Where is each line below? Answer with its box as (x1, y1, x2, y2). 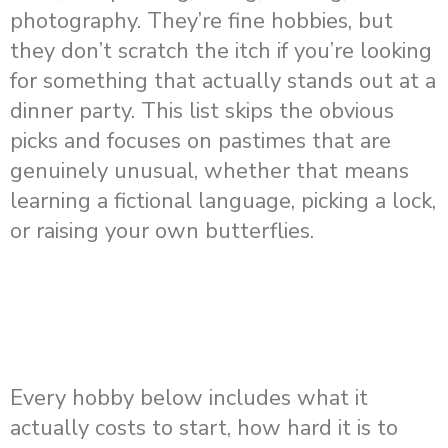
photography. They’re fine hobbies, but (10, 6, 393, 37)
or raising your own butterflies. (10, 216, 314, 247)
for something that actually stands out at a (10, 66, 436, 97)
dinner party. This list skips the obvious (10, 96, 394, 127)
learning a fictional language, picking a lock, (10, 186, 436, 217)
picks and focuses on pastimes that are (10, 126, 391, 157)
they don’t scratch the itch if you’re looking (10, 36, 432, 67)
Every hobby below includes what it (10, 383, 368, 414)
